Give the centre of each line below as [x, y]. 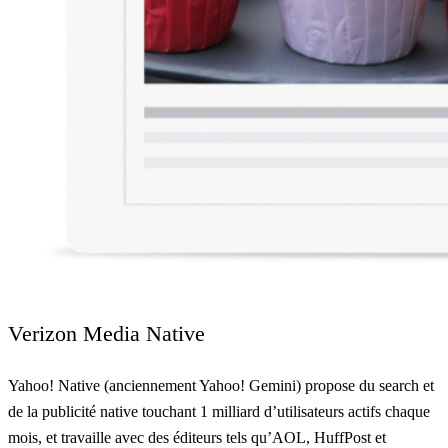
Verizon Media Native [106, 334]
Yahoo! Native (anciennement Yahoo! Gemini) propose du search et [221, 386]
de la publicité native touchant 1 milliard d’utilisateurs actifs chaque [219, 412]
